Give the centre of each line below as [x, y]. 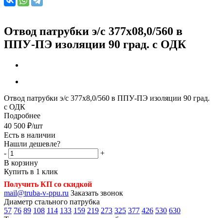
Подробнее [22, 115]
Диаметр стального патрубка [52, 201]
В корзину [21, 163]
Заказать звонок [97, 193]
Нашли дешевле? [32, 144]
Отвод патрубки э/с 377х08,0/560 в [93, 31]
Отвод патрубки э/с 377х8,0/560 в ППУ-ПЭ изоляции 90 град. [107, 98]
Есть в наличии [30, 135]
